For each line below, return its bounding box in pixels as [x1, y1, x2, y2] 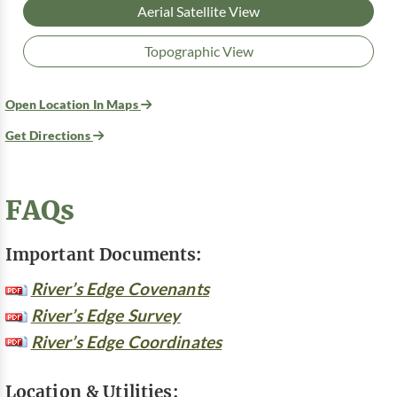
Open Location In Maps [4, 97, 141, 112]
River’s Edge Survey [30, 305, 181, 324]
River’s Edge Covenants [30, 278, 209, 298]
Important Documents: [4, 243, 202, 266]
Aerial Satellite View [137, 4, 260, 20]
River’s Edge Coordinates [30, 331, 222, 351]
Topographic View [144, 43, 253, 60]
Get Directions [4, 128, 93, 143]
